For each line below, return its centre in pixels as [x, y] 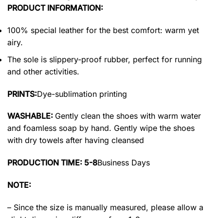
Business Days [124, 163]
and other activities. [43, 71]
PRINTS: [22, 94]
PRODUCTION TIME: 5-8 [52, 163]
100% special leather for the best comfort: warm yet [103, 30]
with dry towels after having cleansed [76, 140]
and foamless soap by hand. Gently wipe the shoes [101, 128]
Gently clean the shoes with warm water [128, 116]
